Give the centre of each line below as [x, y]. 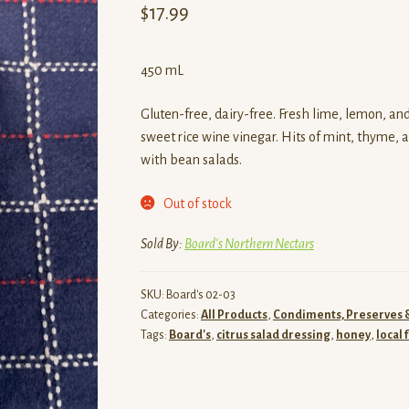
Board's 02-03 [200, 295]
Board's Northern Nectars [249, 243]
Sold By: [162, 243]
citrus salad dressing [273, 336]
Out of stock [197, 204]
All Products [234, 315]
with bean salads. [191, 159]
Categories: [170, 315]
